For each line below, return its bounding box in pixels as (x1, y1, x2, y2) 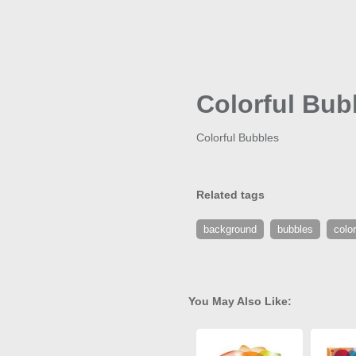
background (203, 223, 257, 236)
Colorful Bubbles (196, 131, 279, 145)
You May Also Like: (188, 295, 292, 308)
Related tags (196, 188, 265, 202)
